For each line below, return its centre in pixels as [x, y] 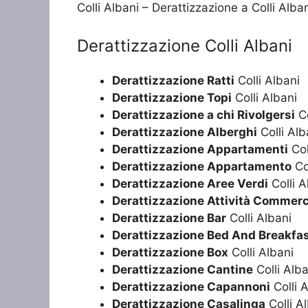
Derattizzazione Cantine [183, 270]
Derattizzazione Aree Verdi [190, 184]
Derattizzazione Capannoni [191, 287]
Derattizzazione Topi [172, 98]
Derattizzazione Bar [169, 218]
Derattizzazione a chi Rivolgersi [203, 115]
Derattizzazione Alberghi [185, 132]
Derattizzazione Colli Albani [185, 46]
